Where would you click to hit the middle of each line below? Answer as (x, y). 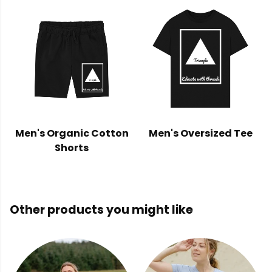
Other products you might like (101, 210)
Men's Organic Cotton (72, 134)
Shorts (72, 148)
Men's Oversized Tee (200, 134)
